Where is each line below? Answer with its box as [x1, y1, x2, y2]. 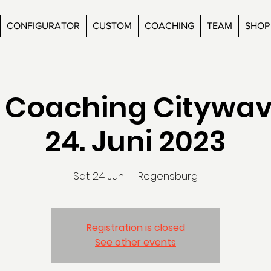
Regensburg [138, 168, 198, 183]
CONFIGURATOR [7, 21, 80, 31]
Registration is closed [86, 220, 185, 235]
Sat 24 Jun [73, 168, 124, 183]
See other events [95, 235, 176, 249]
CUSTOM [93, 21, 132, 31]
